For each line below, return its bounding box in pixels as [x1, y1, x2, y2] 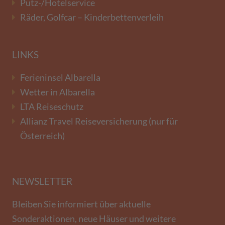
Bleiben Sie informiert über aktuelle [12, 198, 151, 209]
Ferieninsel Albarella [20, 72, 100, 83]
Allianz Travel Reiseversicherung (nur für [20, 116, 178, 127]
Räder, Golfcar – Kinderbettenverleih [20, 12, 164, 23]
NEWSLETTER [12, 175, 72, 187]
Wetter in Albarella [20, 86, 95, 97]
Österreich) [20, 130, 65, 141]
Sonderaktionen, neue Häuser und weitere [12, 213, 176, 224]
